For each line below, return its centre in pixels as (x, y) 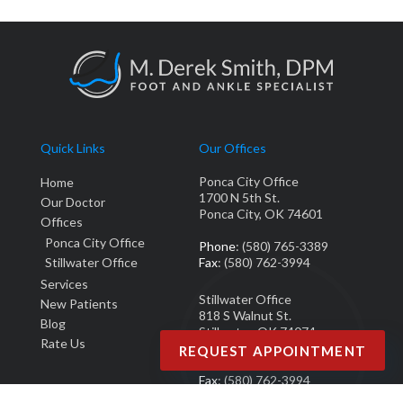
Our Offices (233, 148)
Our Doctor (73, 201)
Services (64, 283)
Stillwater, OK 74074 (257, 331)
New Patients (79, 303)
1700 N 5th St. (239, 197)
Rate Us (63, 343)
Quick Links (73, 148)
